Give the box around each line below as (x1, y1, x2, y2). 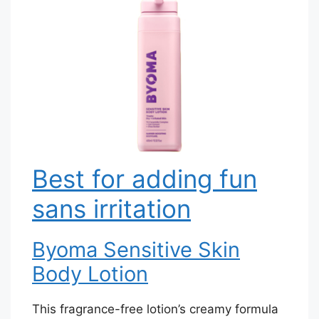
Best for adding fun (32, 163, 257, 194)
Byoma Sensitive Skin (32, 236, 240, 262)
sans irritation (32, 193, 191, 224)
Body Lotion (32, 261, 148, 286)
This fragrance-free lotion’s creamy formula (32, 301, 278, 316)
